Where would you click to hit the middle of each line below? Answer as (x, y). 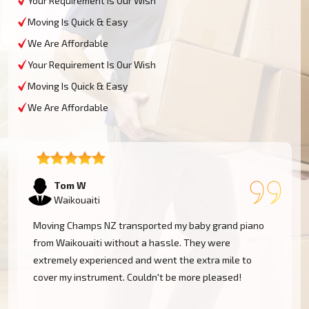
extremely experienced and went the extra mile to (142, 259)
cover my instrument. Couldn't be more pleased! (137, 277)
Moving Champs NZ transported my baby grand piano (149, 225)
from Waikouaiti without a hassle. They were (132, 242)
